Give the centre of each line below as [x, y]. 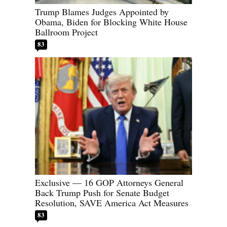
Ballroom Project [66, 32]
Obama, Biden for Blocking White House [111, 22]
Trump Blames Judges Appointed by [102, 11]
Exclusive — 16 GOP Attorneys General [109, 183]
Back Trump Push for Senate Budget [102, 193]
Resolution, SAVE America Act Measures [112, 203]
